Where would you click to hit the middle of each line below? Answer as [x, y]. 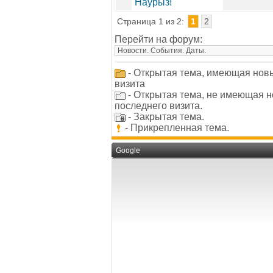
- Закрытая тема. [165, 117]
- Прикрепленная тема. [176, 128]
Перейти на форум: [158, 39]
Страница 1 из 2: [152, 21]
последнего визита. [158, 106]
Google [128, 151]
